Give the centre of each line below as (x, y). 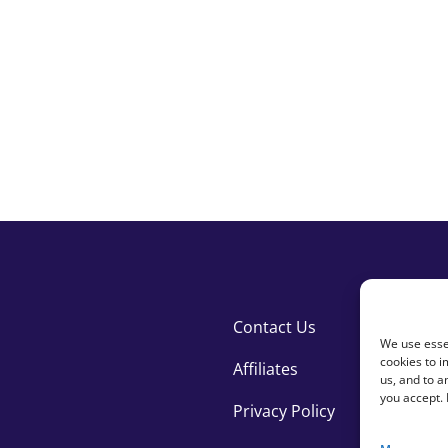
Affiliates (266, 368)
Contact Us (275, 326)
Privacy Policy (284, 410)
